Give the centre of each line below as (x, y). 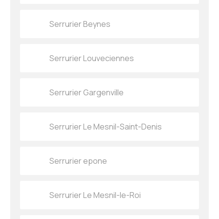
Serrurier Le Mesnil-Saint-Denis (106, 127)
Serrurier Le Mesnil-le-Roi (95, 195)
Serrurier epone (78, 161)
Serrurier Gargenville (87, 93)
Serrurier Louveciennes (92, 58)
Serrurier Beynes (80, 24)
